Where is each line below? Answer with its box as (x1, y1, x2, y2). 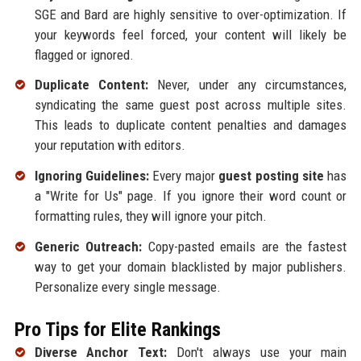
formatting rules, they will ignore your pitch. (34, 208, 267, 225)
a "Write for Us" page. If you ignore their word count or (34, 188, 347, 205)
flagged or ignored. (34, 46, 134, 63)
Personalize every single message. (34, 279, 221, 296)
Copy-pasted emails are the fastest (142, 239, 347, 255)
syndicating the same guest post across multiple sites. (34, 97, 347, 114)
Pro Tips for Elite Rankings (14, 318, 221, 342)
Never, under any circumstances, (147, 77, 347, 93)
